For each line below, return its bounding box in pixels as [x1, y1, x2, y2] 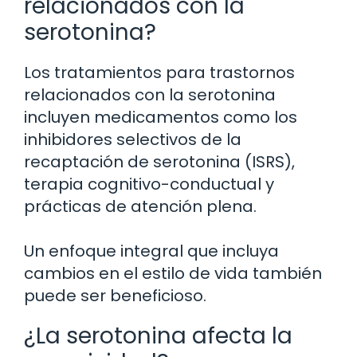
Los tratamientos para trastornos [24, 61, 295, 84]
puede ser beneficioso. [24, 284, 206, 308]
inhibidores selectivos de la [24, 128, 241, 151]
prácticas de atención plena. [24, 195, 257, 218]
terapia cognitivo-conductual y [24, 173, 274, 196]
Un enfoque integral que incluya [24, 240, 279, 263]
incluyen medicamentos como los [24, 106, 297, 129]
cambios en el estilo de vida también [24, 262, 322, 285]
